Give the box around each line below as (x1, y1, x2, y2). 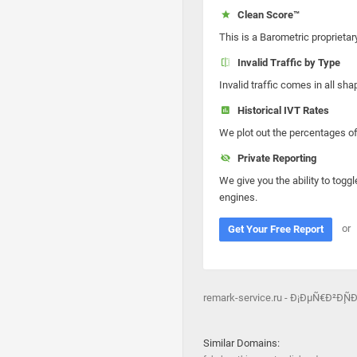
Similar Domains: (203, 337, 280, 349)
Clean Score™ (232, 9, 300, 21)
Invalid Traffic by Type (232, 57, 340, 69)
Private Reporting (232, 152, 316, 164)
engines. (219, 191, 257, 203)
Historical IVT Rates (232, 104, 329, 116)
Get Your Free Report (228, 223, 324, 235)
